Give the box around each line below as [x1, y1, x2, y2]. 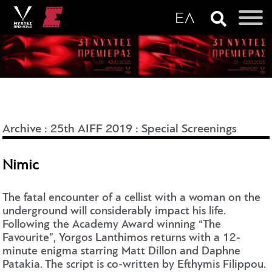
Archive [2, 123, 42, 136]
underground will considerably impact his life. [2, 206, 226, 218]
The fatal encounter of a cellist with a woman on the [2, 192, 261, 205]
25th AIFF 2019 [50, 123, 133, 136]
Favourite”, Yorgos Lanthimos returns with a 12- [2, 233, 241, 245]
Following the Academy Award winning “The [2, 219, 222, 231]
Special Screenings [141, 123, 237, 136]
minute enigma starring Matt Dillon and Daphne [2, 246, 241, 258]
